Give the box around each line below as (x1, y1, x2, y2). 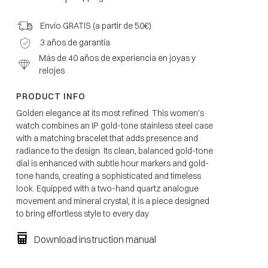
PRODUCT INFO (16, 91, 86, 102)
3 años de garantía (39, 37, 110, 48)
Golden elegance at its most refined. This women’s (16, 108, 204, 119)
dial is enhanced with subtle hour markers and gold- (16, 158, 209, 169)
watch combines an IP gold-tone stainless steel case (16, 120, 213, 132)
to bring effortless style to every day (16, 208, 149, 220)
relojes (39, 65, 65, 77)
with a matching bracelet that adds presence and (16, 133, 198, 144)
